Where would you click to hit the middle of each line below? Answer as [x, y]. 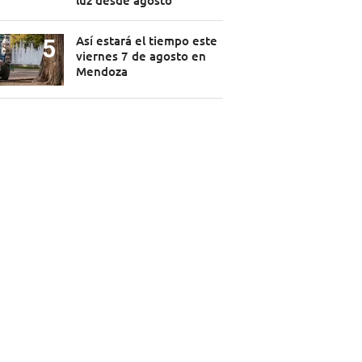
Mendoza [101, 72]
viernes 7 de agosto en [141, 56]
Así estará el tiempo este [146, 41]
